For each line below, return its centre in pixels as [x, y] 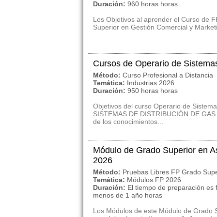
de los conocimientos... [128, 122]
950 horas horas [153, 91]
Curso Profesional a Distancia [168, 75]
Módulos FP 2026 [154, 180]
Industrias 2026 [151, 83]
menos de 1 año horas [128, 195]
